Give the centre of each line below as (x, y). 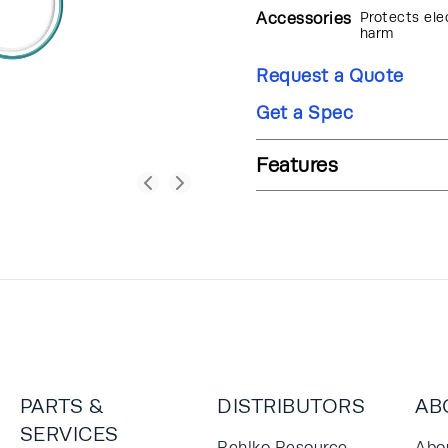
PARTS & (61, 405)
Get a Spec (304, 112)
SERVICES (69, 433)
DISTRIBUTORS (291, 405)
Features (297, 164)
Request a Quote (330, 75)
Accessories (304, 18)
